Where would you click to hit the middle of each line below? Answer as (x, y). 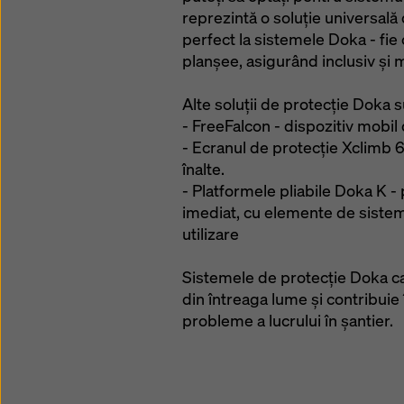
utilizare (211, 234)
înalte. (203, 169)
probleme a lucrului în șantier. (288, 321)
